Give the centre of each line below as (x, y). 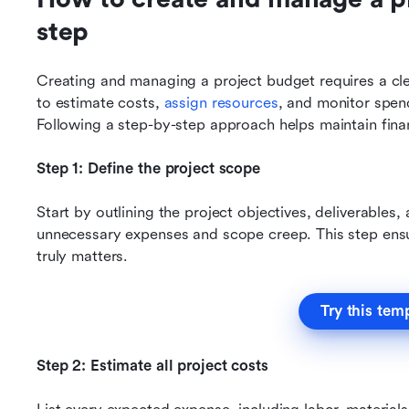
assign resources (221, 103)
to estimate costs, (100, 103)
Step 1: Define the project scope (148, 168)
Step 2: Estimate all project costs (152, 366)
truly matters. (83, 256)
